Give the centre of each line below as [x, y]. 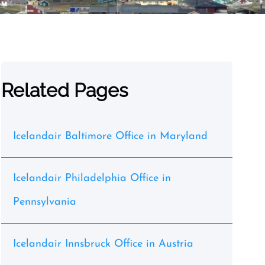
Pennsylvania [44, 202]
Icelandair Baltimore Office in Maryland [110, 136]
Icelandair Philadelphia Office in [92, 178]
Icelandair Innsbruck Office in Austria [103, 244]
